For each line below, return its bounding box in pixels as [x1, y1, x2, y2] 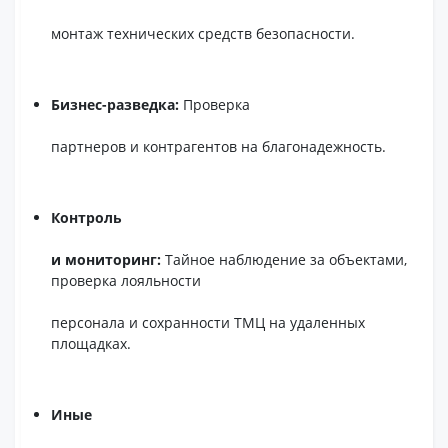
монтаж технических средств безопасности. [51, 24, 356, 43]
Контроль [51, 208, 123, 227]
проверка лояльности [51, 271, 202, 290]
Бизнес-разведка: [51, 95, 180, 114]
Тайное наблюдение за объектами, [161, 250, 408, 269]
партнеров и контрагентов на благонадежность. [51, 137, 387, 156]
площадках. [51, 334, 132, 353]
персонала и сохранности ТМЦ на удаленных [51, 313, 366, 332]
